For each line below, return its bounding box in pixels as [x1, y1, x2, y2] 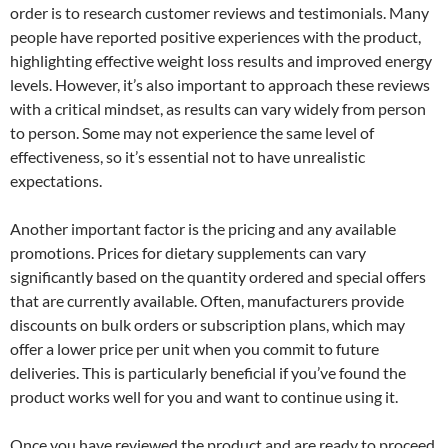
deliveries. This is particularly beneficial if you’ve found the [10, 362, 406, 382]
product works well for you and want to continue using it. [10, 386, 398, 406]
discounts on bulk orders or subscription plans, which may [10, 314, 405, 334]
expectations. [10, 170, 102, 190]
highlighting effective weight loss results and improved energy [10, 50, 432, 70]
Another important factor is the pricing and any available [10, 218, 396, 238]
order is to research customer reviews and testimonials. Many [10, 2, 429, 22]
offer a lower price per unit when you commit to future [10, 338, 379, 358]
